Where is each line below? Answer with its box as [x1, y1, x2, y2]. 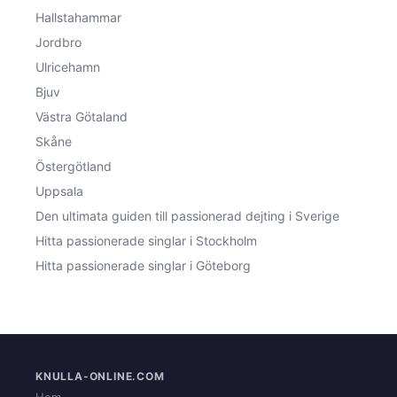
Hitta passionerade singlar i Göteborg [35, 257, 251, 273]
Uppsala [35, 183, 83, 198]
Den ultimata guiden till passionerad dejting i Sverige [35, 207, 339, 223]
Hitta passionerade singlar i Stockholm [35, 232, 257, 248]
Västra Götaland [35, 108, 128, 124]
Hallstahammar [35, 9, 121, 25]
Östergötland [35, 158, 112, 174]
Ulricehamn [35, 58, 100, 74]
